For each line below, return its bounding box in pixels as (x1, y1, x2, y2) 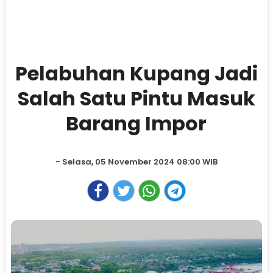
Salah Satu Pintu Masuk (17, 85, 255, 112)
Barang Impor (66, 110, 207, 137)
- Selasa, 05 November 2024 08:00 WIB (55, 156, 218, 168)
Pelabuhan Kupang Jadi (15, 60, 258, 87)
